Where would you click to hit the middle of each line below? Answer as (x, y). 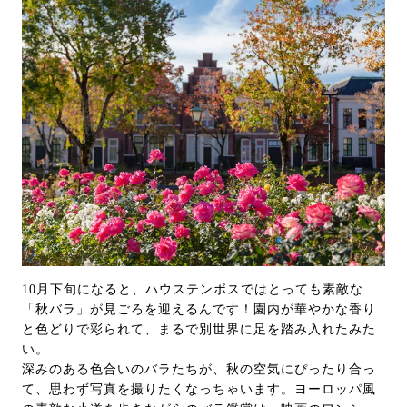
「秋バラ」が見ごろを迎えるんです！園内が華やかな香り (199, 309)
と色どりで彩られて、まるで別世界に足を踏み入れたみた (199, 329)
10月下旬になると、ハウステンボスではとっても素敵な (193, 289)
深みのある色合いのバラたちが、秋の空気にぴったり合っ (199, 369)
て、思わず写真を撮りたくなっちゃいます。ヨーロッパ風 (199, 389)
